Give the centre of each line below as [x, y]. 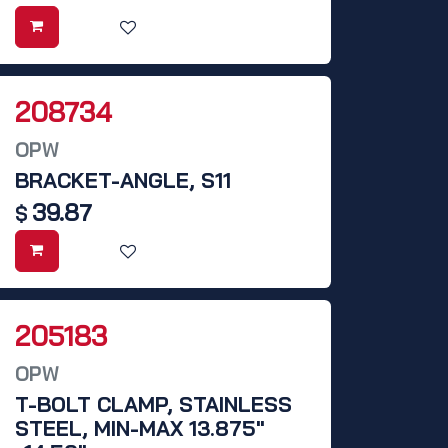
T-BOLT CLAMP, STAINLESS [153, 404]
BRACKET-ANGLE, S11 [123, 180]
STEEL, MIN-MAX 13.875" [140, 428]
